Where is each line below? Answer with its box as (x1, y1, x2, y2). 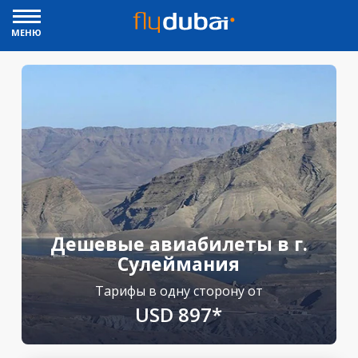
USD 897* (135, 301, 223, 328)
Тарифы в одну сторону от (94, 282, 263, 300)
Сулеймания (117, 251, 241, 276)
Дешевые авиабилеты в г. (50, 231, 308, 257)
